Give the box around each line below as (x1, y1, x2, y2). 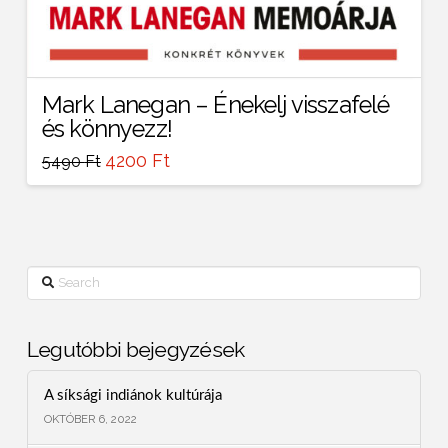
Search (25, 267, 70, 284)
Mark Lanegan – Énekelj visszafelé (41, 90, 390, 119)
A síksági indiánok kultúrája (43, 387, 222, 403)
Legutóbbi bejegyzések (26, 336, 245, 362)
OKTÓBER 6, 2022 (43, 411, 137, 426)
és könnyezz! (41, 114, 172, 143)
